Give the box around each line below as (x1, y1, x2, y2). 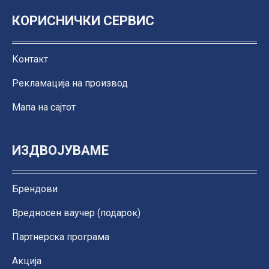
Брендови (12, 183, 58, 195)
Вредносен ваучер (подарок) (12, 207, 141, 219)
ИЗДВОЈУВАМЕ (12, 143, 109, 159)
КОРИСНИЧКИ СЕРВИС (12, 13, 154, 29)
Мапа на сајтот (12, 101, 76, 113)
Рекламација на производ (12, 77, 128, 89)
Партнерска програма (12, 231, 109, 243)
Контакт (12, 53, 48, 65)
